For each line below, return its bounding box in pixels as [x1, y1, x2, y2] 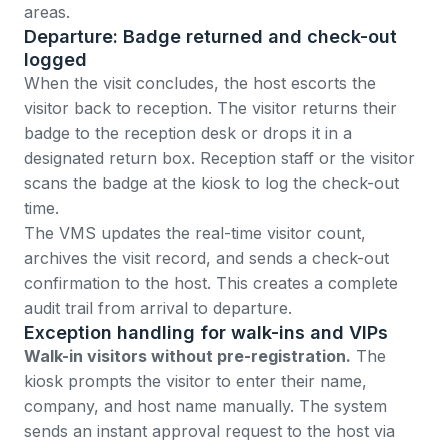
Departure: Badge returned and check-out [24, 26, 397, 48]
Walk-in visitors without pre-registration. [24, 346, 351, 367]
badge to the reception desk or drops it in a [24, 123, 352, 144]
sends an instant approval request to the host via [24, 421, 395, 442]
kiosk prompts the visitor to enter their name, [24, 371, 367, 392]
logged [24, 49, 87, 71]
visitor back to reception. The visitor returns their [24, 98, 397, 119]
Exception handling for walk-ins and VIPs [24, 322, 388, 344]
